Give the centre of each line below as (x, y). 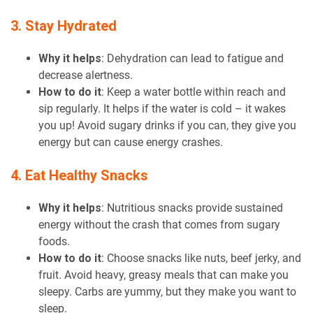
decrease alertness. (86, 75)
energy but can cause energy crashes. (131, 142)
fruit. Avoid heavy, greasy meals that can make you (163, 275)
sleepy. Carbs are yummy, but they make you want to (167, 291)
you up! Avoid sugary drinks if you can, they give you (167, 125)
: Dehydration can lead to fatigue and (192, 58)
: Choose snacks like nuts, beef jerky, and (201, 258)
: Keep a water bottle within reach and (194, 92)
